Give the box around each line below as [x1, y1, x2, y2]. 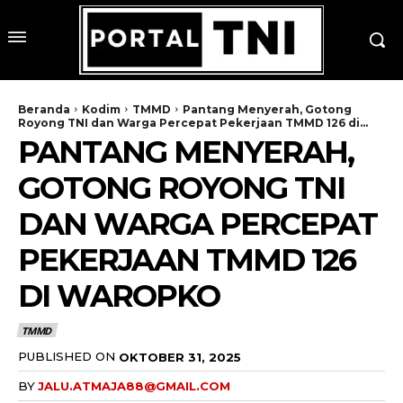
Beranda [18, 102, 70, 116]
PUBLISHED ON [18, 349, 115, 363]
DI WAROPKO [18, 276, 219, 315]
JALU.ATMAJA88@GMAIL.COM [38, 379, 230, 394]
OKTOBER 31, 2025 [119, 349, 241, 364]
